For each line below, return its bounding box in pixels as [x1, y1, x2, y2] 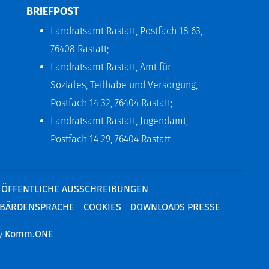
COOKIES [83, 201, 121, 213]
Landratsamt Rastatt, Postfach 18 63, [50, 25, 202, 37]
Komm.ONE [5, 228, 53, 240]
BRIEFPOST [26, 4, 79, 18]
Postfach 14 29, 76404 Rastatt [50, 133, 171, 145]
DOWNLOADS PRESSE [130, 201, 220, 213]
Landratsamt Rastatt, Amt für [50, 61, 171, 73]
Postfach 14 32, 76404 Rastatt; [50, 97, 172, 109]
